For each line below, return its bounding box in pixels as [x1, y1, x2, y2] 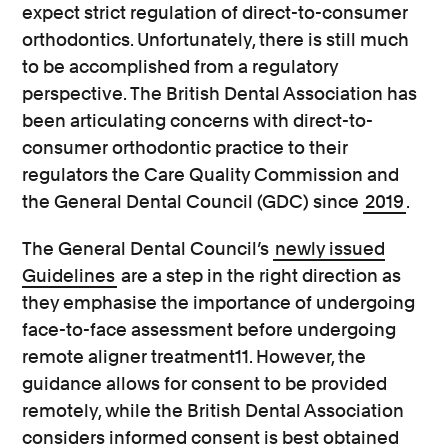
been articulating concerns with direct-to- [22, 110, 374, 131]
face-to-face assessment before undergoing [22, 319, 397, 340]
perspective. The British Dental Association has [22, 83, 418, 104]
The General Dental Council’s [22, 238, 274, 259]
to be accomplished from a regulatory [22, 56, 339, 77]
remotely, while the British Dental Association [22, 400, 405, 421]
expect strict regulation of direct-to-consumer [22, 2, 409, 23]
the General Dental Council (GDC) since [22, 191, 364, 212]
